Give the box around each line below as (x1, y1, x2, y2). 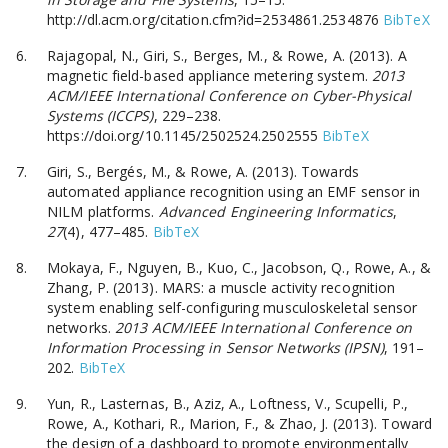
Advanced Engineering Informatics (158, 201, 393, 221)
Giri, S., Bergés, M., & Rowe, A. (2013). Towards (47, 161, 359, 181)
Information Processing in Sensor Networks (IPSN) (47, 337, 384, 357)
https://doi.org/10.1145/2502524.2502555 (47, 125, 318, 145)
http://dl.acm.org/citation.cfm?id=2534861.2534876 (47, 9, 379, 29)
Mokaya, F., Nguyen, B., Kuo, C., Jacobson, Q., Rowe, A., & (47, 257, 431, 277)
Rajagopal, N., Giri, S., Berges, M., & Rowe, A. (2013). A (47, 45, 407, 65)
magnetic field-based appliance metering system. (47, 65, 372, 85)
